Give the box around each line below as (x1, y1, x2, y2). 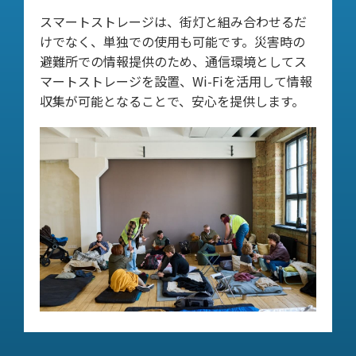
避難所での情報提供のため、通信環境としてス (40, 52, 307, 72)
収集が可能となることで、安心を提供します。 (40, 91, 304, 111)
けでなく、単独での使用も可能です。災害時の (40, 32, 305, 52)
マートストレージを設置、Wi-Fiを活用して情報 (40, 72, 312, 91)
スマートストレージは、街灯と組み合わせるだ (40, 12, 307, 32)
